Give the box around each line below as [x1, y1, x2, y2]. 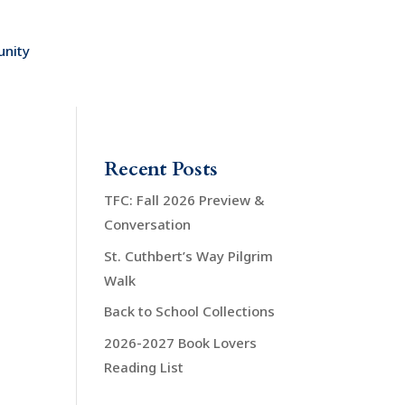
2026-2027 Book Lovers [104, 333, 258, 352]
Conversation [104, 215, 192, 234]
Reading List [104, 357, 184, 376]
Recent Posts [104, 155, 219, 184]
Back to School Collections [104, 302, 276, 321]
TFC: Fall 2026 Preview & [104, 191, 265, 210]
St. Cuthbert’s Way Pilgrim [104, 246, 274, 265]
